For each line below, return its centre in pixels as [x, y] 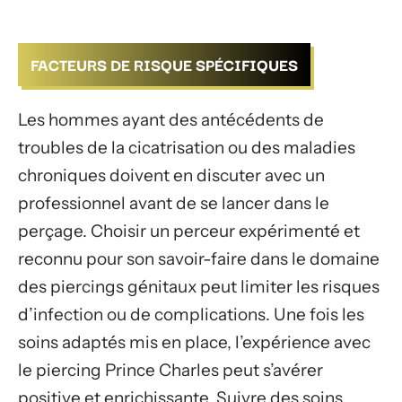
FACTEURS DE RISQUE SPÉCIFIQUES [164, 64]
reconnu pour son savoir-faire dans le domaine [199, 259]
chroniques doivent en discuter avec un [171, 175]
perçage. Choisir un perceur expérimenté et [189, 231]
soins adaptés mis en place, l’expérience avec [194, 342]
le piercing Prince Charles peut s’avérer [170, 370]
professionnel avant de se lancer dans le [174, 203]
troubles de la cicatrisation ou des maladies [187, 148]
